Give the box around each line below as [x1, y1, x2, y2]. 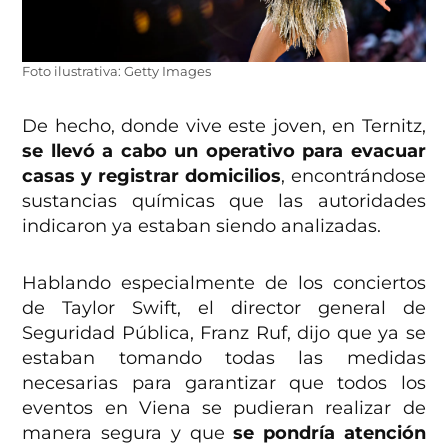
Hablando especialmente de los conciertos [22, 271, 426, 294]
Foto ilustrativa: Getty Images [22, 63, 212, 79]
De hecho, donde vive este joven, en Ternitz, [22, 114, 426, 137]
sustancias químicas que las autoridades [22, 189, 426, 212]
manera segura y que [22, 421, 234, 444]
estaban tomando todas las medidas [22, 346, 426, 369]
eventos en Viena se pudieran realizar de [22, 396, 426, 419]
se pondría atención [233, 421, 426, 444]
